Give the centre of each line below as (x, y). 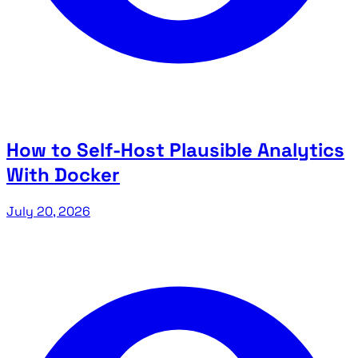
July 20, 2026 (48, 211)
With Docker (63, 174)
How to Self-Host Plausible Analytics (175, 149)
